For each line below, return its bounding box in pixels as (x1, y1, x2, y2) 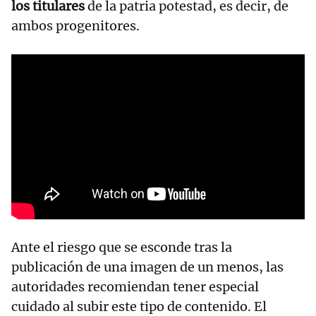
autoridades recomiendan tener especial (11, 278, 259, 295)
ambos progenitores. (11, 17, 140, 34)
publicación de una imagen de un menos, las (11, 258, 284, 275)
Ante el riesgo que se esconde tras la (11, 238, 232, 255)
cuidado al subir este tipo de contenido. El (11, 298, 267, 315)
